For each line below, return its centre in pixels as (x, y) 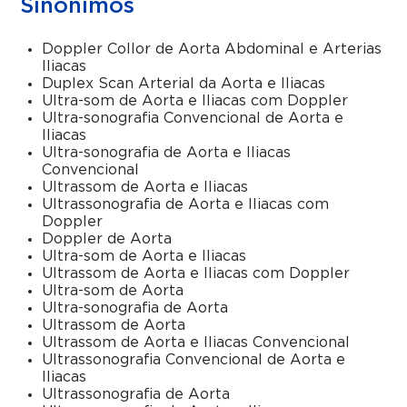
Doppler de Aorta (107, 239)
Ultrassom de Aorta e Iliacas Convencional (196, 342)
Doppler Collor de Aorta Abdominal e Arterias (212, 49)
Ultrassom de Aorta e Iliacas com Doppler (196, 273)
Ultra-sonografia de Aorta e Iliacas (167, 153)
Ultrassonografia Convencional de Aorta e (194, 360)
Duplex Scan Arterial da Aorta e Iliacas (184, 84)
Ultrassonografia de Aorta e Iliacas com (186, 204)
